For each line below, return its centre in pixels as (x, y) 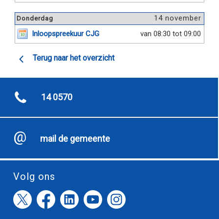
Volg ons (34, 176)
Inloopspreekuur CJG (66, 34)
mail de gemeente (75, 139)
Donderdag (35, 18)
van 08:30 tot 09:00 (171, 34)
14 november (178, 18)
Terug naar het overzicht (74, 58)
